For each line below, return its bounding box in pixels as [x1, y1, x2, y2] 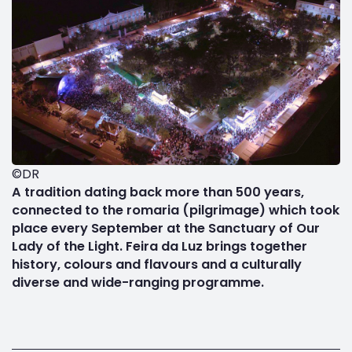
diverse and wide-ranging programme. [12, 273, 264, 292]
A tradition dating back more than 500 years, [12, 183, 304, 202]
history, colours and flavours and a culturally [12, 255, 302, 274]
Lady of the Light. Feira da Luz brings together [12, 237, 307, 256]
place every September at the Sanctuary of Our [12, 219, 320, 238]
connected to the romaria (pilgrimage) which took [12, 201, 339, 220]
